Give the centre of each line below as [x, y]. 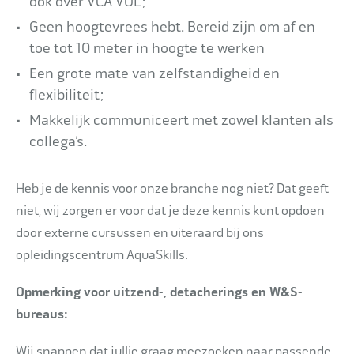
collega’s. [58, 141]
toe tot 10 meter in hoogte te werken [147, 48]
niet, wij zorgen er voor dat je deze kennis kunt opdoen [170, 210]
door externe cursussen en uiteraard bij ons [140, 232]
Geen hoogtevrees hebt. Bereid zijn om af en [172, 26]
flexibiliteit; [67, 94]
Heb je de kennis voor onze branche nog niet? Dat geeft [172, 188]
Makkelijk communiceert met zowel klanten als [181, 120]
